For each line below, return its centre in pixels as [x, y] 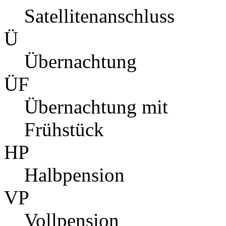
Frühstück [64, 130]
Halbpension [74, 175]
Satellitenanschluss [99, 16]
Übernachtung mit [96, 107]
